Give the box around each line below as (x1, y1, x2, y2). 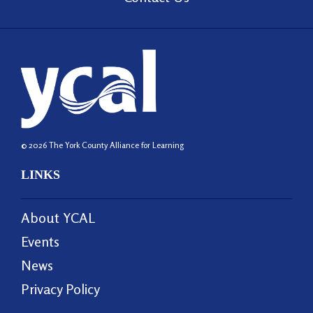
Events (21, 232, 59, 250)
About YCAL (21, 208, 95, 226)
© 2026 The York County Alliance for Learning (21, 139, 184, 150)
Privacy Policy (21, 279, 100, 298)
